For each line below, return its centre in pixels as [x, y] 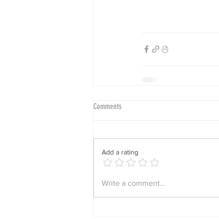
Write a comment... [134, 183]
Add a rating [120, 152]
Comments [108, 106]
